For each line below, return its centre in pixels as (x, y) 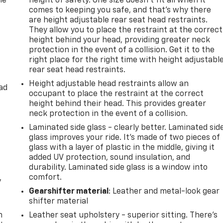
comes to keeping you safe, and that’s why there (120, 10)
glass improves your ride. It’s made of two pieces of (125, 138)
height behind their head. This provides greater (118, 104)
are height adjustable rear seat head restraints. (118, 20)
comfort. (46, 177)
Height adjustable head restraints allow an (109, 84)
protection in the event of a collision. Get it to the (122, 50)
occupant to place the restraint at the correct (116, 94)
